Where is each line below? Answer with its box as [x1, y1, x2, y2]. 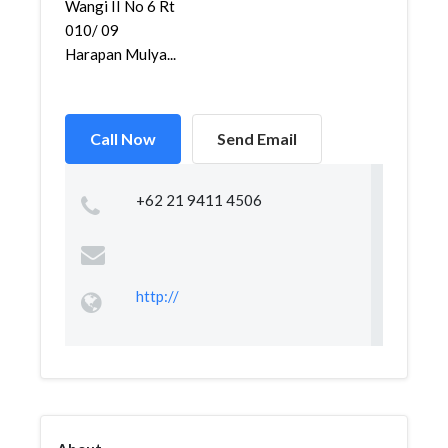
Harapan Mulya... [65, 45, 176, 63]
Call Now [90, 129, 156, 148]
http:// [135, 287, 179, 305]
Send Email [217, 129, 297, 148]
